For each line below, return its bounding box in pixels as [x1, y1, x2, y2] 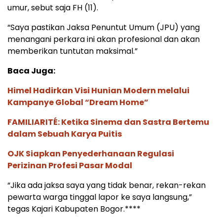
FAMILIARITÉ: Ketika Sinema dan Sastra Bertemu [7, 116, 209, 128]
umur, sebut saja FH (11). [7, 1, 98, 13]
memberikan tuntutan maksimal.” [7, 45, 138, 57]
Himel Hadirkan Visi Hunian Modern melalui [7, 84, 189, 96]
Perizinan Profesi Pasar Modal [7, 159, 132, 171]
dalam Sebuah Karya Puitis [7, 128, 122, 140]
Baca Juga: [7, 65, 55, 76]
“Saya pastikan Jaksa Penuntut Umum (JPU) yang [7, 21, 200, 33]
